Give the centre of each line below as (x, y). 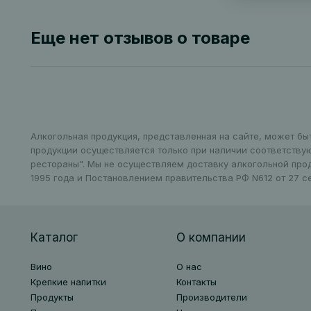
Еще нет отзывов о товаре (140, 38)
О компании (211, 237)
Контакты (196, 282)
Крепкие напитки (68, 282)
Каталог (54, 237)
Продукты (52, 297)
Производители (211, 297)
